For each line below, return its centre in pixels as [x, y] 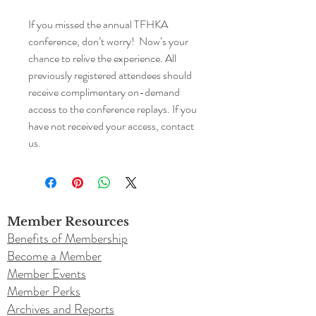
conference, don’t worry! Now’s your [108, 41]
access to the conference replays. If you [113, 109]
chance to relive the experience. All [102, 58]
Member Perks [44, 291]
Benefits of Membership [67, 238]
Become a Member [54, 256]
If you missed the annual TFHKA [98, 24]
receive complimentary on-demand [104, 92]
